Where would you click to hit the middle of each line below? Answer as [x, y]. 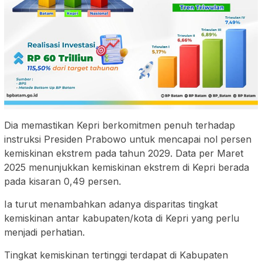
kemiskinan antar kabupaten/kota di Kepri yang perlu [122, 218]
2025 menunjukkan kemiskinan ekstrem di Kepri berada [127, 167]
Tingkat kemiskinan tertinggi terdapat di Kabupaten [116, 255]
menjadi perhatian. [44, 232]
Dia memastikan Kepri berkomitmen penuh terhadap [120, 125]
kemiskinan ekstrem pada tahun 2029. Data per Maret [124, 153]
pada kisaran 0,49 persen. [63, 181]
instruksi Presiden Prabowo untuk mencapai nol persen [128, 139]
